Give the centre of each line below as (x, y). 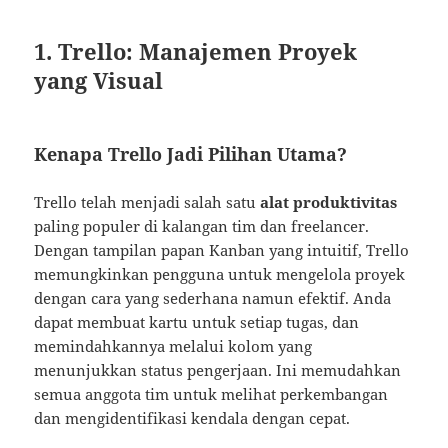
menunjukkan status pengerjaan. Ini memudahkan (218, 370)
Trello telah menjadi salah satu (147, 202)
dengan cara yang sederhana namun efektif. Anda (213, 298)
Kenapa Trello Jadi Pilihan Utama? (191, 154)
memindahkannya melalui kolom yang (173, 346)
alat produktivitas (329, 202)
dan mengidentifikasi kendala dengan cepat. (192, 418)
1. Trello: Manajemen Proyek (196, 51)
